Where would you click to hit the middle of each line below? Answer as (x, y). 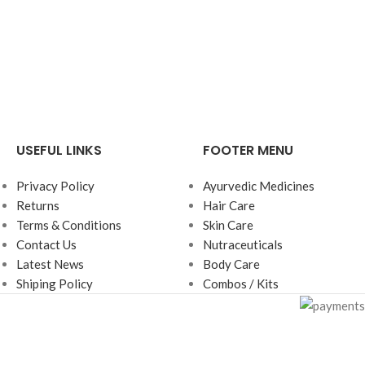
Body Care (231, 264)
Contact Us (46, 244)
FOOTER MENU (248, 150)
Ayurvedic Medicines (259, 186)
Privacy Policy (55, 186)
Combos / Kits (241, 284)
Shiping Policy (55, 284)
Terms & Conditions (69, 225)
